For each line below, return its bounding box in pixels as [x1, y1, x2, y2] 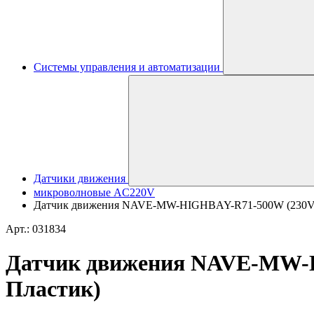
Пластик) [6, 276, 101, 302]
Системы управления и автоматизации [34, 61, 220, 73]
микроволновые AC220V [34, 186, 155, 198]
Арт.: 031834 [6, 223, 66, 235]
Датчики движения [34, 172, 125, 184]
